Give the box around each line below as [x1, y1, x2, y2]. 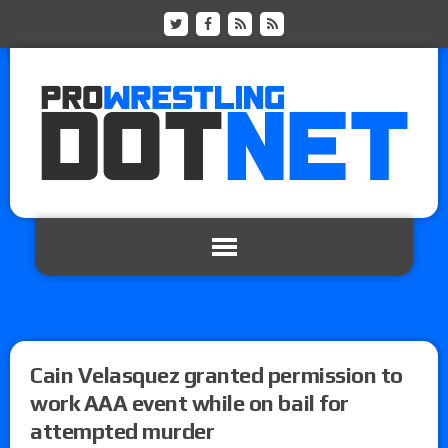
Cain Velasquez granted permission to [30, 361, 403, 388]
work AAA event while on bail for [30, 389, 349, 416]
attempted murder [30, 417, 215, 444]
